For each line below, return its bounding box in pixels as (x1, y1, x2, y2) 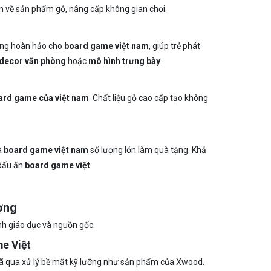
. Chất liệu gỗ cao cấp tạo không (88, 93, 208, 103)
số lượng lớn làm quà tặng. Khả (88, 145, 206, 155)
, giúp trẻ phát (148, 41, 200, 51)
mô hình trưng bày (88, 56, 160, 66)
